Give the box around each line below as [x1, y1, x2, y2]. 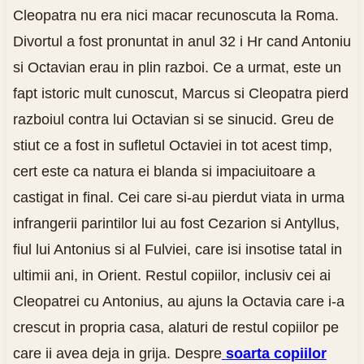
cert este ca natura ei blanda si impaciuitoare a [12, 162, 315, 180]
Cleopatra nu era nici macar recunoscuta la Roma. [12, 6, 339, 24]
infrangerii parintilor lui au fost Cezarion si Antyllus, [12, 214, 340, 232]
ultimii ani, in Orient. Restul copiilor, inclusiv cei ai [12, 266, 331, 284]
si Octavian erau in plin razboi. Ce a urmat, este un [12, 58, 341, 76]
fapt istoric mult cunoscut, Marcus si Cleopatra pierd [12, 84, 349, 102]
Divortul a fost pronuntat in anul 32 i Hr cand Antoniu [12, 32, 351, 50]
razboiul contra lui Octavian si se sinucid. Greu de [12, 110, 334, 128]
